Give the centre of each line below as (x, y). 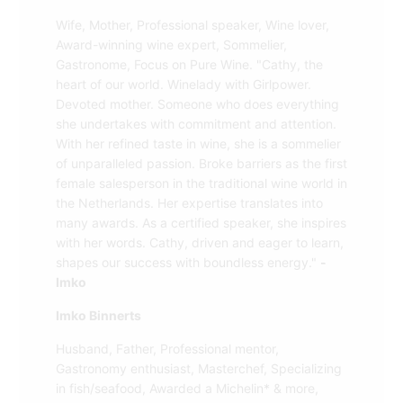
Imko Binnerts (98, 316)
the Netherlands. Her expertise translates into (189, 203)
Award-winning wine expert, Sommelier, (171, 45)
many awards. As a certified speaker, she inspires (201, 223)
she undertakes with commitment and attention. (196, 124)
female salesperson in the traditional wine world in (201, 184)
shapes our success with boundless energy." (188, 263)
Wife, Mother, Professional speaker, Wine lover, (192, 25)
